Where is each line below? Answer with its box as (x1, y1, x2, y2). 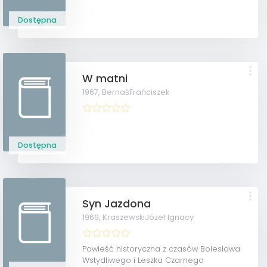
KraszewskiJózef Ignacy (103, 212, 194, 222)
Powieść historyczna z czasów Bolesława (82, 244, 241, 254)
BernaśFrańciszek (102, 87, 170, 97)
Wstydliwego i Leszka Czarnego (82, 255, 204, 265)
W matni (82, 72, 128, 86)
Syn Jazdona (82, 197, 151, 211)
